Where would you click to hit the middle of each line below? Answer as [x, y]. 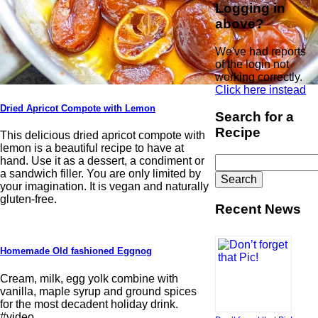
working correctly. [259, 77]
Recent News [258, 209]
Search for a [255, 117]
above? [240, 24]
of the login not [252, 64]
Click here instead [261, 89]
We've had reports [261, 51]
